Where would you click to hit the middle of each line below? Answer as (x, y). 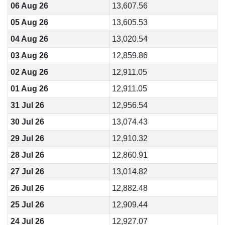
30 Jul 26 (27, 122)
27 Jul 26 (27, 172)
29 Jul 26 (27, 138)
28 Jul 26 (27, 155)
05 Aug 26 (29, 22)
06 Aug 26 (29, 6)
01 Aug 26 (29, 89)
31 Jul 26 (27, 105)
